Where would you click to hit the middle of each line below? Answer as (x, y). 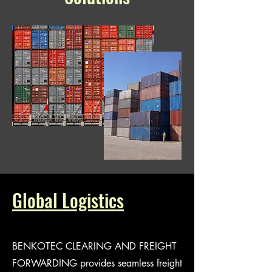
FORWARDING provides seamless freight (97, 263)
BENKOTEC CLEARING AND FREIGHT (94, 246)
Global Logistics (68, 200)
